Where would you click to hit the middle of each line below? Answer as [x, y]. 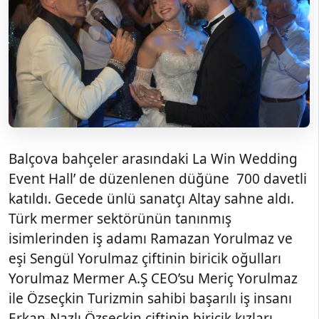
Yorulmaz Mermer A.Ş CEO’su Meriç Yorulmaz [153, 278]
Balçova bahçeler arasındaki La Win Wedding [153, 158]
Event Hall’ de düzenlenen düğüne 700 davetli [158, 178]
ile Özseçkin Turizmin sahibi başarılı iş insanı [150, 298]
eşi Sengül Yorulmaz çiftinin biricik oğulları [145, 258]
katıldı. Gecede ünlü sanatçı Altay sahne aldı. [151, 198]
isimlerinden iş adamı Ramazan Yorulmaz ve [151, 238]
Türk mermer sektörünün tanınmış [120, 218]
